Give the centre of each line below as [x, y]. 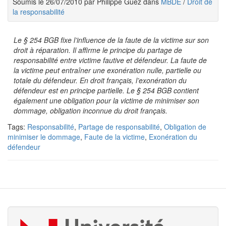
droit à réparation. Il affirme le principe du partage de [98, 50]
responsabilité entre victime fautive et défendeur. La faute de [110, 60]
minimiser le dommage [44, 137]
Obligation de [185, 127]
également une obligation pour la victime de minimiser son [106, 100]
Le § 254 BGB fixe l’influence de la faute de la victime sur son [111, 40]
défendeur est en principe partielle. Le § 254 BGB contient [106, 90]
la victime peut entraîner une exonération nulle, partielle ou [107, 70]
